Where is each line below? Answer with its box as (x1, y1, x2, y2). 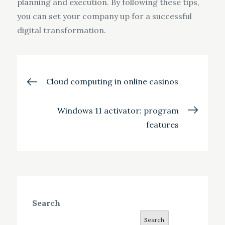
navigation (26, 94, 128, 120)
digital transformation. (17, 25, 106, 36)
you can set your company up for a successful (17, 11, 192, 22)
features (146, 120, 179, 130)
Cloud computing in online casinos (46, 76, 178, 87)
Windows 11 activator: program (57, 105, 179, 116)
